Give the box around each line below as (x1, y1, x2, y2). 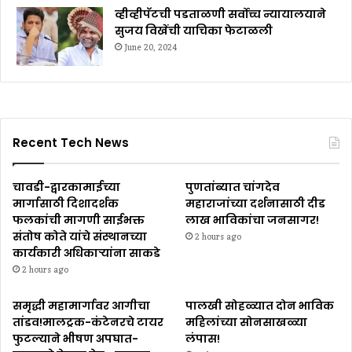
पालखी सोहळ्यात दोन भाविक (185, 297, 335, 313)
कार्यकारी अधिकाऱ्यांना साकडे (13, 244, 160, 261)
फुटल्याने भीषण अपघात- (13, 330, 138, 346)
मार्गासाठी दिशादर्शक (13, 195, 119, 211)
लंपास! (185, 330, 221, 346)
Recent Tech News (13, 134, 129, 151)
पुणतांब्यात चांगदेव (185, 178, 280, 195)
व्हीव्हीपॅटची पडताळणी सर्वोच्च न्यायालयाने (115, 5, 326, 22)
